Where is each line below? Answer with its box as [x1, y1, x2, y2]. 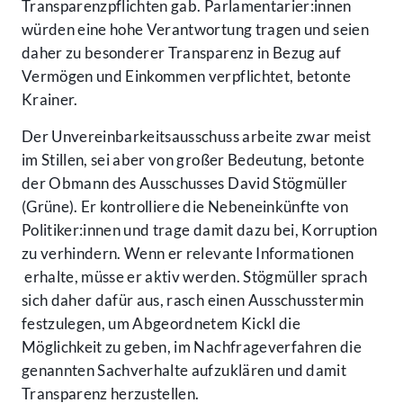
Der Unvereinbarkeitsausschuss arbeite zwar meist [22, 127, 372, 147]
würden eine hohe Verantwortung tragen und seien [22, 20, 369, 40]
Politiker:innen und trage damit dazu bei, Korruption [22, 220, 378, 240]
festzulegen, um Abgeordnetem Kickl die [22, 314, 300, 334]
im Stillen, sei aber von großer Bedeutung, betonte [22, 150, 364, 170]
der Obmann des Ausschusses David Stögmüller [22, 174, 348, 193]
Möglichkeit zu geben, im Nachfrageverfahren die [22, 337, 362, 357]
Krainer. [22, 90, 78, 110]
